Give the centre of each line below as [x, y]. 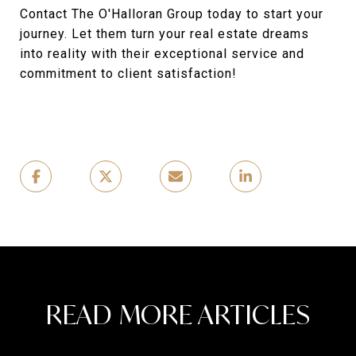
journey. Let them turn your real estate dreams [164, 34]
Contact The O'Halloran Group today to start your [172, 14]
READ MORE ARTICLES [178, 315]
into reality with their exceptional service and [162, 54]
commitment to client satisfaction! [128, 74]
